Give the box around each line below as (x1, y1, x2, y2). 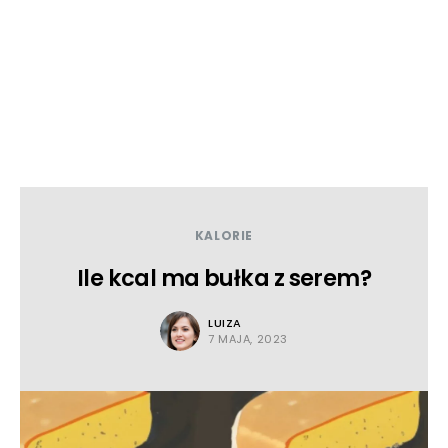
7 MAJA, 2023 (208, 330, 288, 347)
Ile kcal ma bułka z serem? (76, 262, 372, 294)
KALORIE (194, 227, 254, 244)
